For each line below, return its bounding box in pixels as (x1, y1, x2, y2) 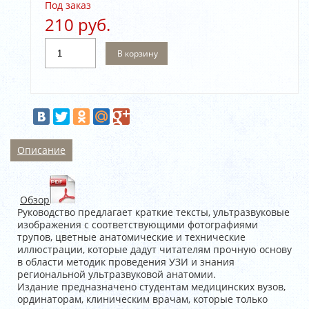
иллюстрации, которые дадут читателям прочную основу (17, 243, 292, 256)
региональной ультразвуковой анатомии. (17, 268, 216, 281)
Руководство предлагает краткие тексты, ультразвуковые (17, 206, 290, 219)
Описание (17, 143, 66, 157)
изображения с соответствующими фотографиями (17, 218, 258, 231)
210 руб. (45, 13, 110, 36)
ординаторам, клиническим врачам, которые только (17, 292, 268, 306)
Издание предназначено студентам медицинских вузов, (17, 280, 286, 293)
